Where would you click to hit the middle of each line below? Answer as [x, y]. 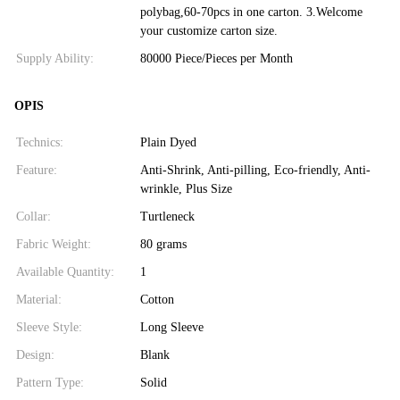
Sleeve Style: [49, 327]
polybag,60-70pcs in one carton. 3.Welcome [251, 12]
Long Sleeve [171, 327]
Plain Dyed [168, 142]
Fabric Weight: [54, 244]
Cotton [157, 299]
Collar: [33, 216]
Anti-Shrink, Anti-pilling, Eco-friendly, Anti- [255, 170]
